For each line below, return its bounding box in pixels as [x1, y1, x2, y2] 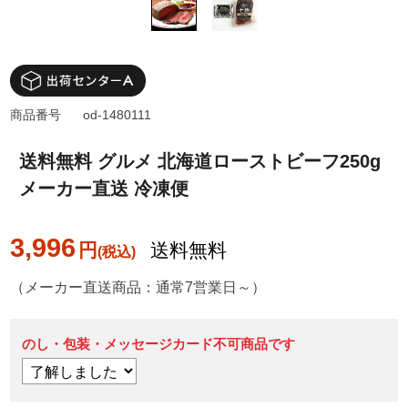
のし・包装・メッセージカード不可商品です [21, 336, 295, 352]
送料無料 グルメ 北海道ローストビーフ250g [19, 151, 382, 172]
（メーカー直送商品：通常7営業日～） [10, 280, 267, 296]
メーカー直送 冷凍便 [19, 178, 189, 199]
